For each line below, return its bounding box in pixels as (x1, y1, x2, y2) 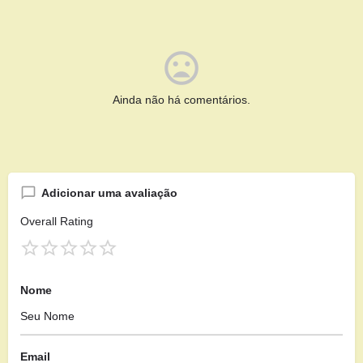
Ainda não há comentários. (113, 92, 250, 106)
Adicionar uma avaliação (41, 186, 177, 199)
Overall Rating (20, 214, 93, 228)
